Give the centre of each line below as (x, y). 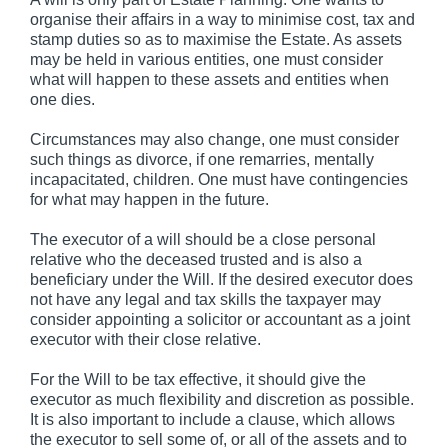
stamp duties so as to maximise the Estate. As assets (216, 39)
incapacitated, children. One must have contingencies (219, 179)
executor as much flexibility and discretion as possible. (222, 399)
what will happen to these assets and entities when (209, 79)
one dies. (62, 99)
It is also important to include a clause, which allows (212, 419)
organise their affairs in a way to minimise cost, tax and (222, 19)
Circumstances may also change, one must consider (214, 139)
